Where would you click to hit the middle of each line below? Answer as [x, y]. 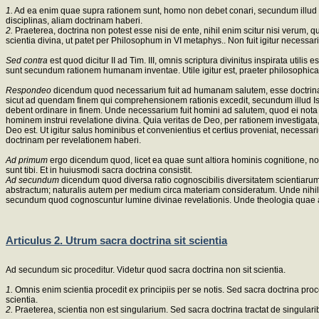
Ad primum [28, 161]
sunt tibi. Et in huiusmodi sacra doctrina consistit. [99, 171]
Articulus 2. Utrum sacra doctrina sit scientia [116, 240]
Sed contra [28, 61]
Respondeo [30, 91]
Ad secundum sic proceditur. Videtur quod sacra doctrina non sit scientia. [146, 270]
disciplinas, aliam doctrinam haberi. [74, 21]
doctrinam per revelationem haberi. [73, 141]
